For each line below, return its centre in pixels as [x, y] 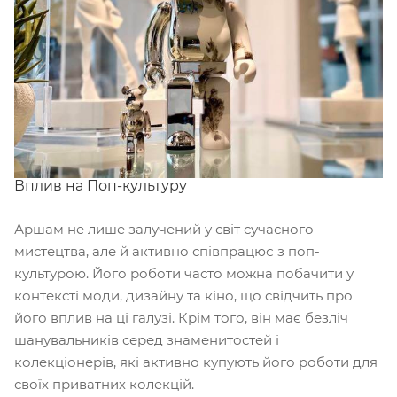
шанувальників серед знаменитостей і [147, 339]
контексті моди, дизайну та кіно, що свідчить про [183, 295]
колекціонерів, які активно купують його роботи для [196, 362]
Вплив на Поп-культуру [101, 185]
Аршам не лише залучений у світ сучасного [164, 229]
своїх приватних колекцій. [104, 384]
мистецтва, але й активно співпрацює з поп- [167, 251]
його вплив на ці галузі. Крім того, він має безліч [181, 317]
